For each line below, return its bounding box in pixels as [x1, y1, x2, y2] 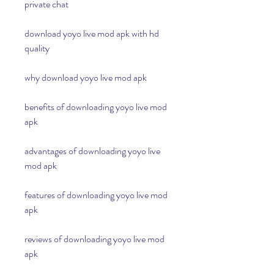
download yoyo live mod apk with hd [24, 26, 159, 40]
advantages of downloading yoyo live [24, 144, 160, 158]
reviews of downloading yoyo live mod [24, 232, 165, 246]
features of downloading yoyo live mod [24, 188, 168, 202]
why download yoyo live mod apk [24, 70, 147, 84]
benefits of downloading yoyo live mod [24, 100, 167, 114]
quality [24, 41, 50, 55]
